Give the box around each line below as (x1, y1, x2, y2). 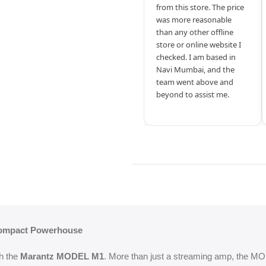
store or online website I (156, 39, 242, 50)
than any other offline (156, 26, 234, 37)
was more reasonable (156, 14, 232, 25)
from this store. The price (156, 1, 245, 12)
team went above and (156, 76, 234, 87)
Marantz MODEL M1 (20, 251, 104, 261)
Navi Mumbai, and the (156, 64, 235, 75)
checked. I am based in (156, 51, 236, 62)
